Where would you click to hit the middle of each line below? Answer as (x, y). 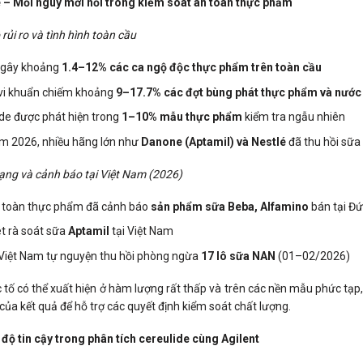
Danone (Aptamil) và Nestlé (214, 141)
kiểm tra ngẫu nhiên (294, 117)
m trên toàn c (274, 68)
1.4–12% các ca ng (111, 68)
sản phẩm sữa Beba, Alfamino (230, 206)
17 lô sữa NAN (239, 256)
